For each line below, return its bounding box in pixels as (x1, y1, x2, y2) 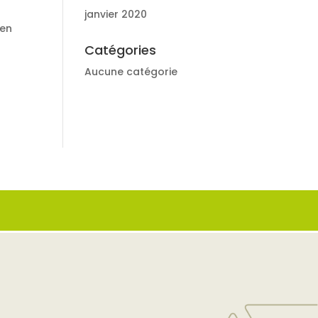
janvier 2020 (84, 7, 148, 21)
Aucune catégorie (84, 65, 178, 79)
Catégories (84, 41, 157, 59)
